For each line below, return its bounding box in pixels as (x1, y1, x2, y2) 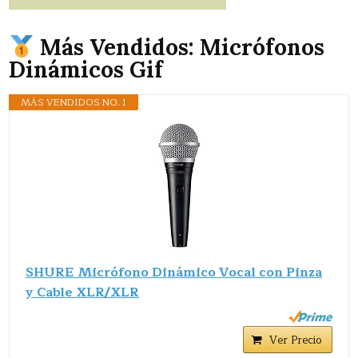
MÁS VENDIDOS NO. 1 (21, 93, 127, 110)
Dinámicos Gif (9, 54, 164, 84)
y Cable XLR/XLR (26, 281, 140, 303)
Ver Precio (268, 330, 322, 349)
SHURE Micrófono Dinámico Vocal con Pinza (26, 261, 323, 283)
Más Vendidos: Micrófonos (34, 32, 325, 62)
